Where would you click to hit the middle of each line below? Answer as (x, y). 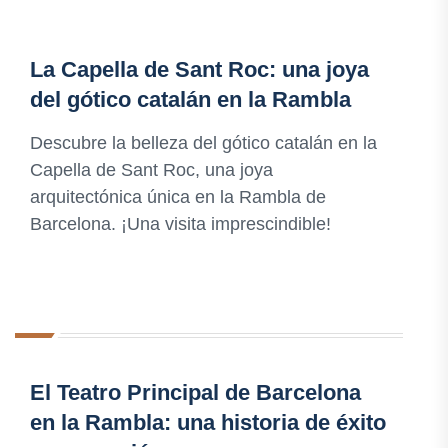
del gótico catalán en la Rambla (190, 100)
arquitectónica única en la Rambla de (178, 197)
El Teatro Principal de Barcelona (195, 393)
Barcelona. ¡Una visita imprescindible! (180, 224)
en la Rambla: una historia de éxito (208, 423)
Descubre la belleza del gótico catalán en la (203, 143)
